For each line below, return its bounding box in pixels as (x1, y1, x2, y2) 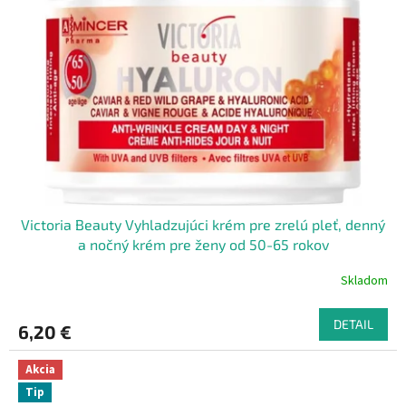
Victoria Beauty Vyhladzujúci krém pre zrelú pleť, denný (21, 215, 385, 233)
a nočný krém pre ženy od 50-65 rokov (77, 235, 329, 253)
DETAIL (333, 315, 373, 332)
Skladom (341, 272, 388, 291)
